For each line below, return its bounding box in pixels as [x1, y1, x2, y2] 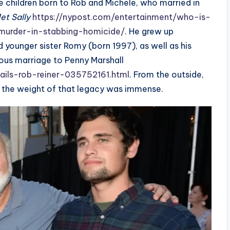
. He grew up [125, 26, 174, 36]
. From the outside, [129, 69, 204, 80]
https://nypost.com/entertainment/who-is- [30, 11, 210, 22]
